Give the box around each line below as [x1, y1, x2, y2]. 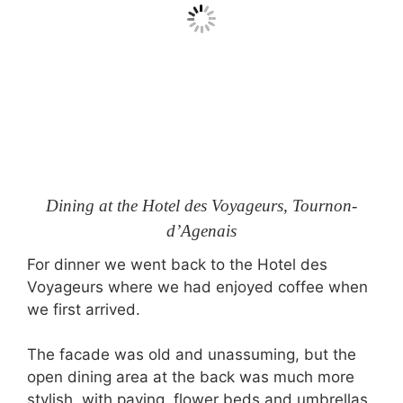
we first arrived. [27, 300, 140, 318]
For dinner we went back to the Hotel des [27, 255, 327, 273]
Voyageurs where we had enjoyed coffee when [27, 277, 368, 296]
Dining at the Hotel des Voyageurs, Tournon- [46, 196, 357, 215]
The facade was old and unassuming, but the [27, 345, 356, 363]
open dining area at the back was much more [27, 368, 354, 386]
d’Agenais [166, 221, 237, 240]
